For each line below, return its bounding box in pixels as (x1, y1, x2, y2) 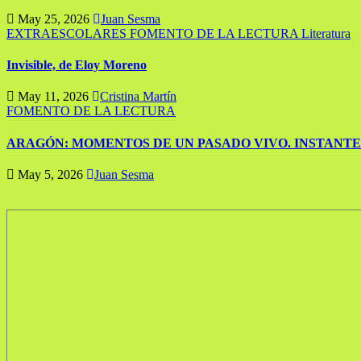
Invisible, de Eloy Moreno (6, 58, 147, 73)
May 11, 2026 (15, 89, 92, 104)
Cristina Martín (100, 89, 176, 104)
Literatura (301, 26, 351, 40)
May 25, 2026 (15, 11, 93, 26)
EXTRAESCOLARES (6, 26, 130, 40)
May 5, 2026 (15, 168, 86, 181)
